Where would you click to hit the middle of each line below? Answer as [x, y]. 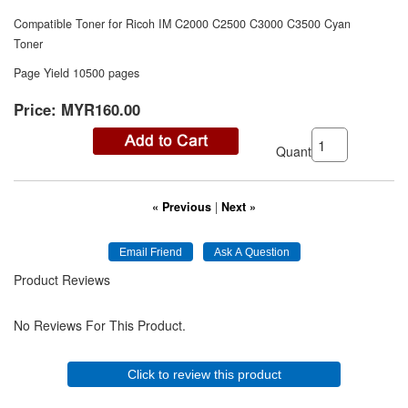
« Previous [182, 207]
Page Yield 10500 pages [76, 73]
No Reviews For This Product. [100, 325]
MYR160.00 [101, 109]
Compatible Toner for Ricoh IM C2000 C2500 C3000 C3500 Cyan [182, 24]
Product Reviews [62, 280]
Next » [239, 207]
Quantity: [302, 151]
